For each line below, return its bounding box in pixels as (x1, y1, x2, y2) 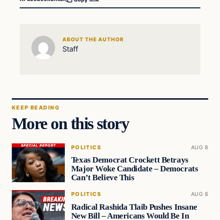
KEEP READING (12, 104, 59, 111)
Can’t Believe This (71, 173, 135, 183)
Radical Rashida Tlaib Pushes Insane (71, 202, 197, 212)
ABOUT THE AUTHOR (62, 36, 124, 43)
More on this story (12, 113, 129, 133)
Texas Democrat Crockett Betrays (71, 155, 189, 165)
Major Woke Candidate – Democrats (71, 164, 198, 174)
